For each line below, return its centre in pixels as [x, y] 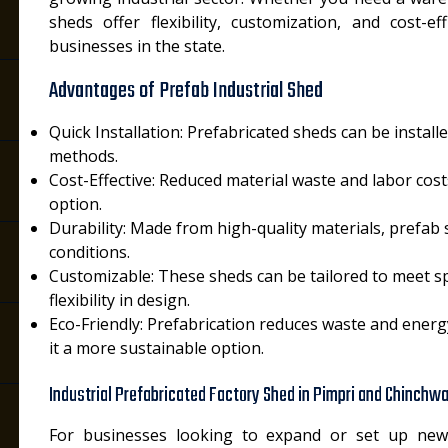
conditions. [89, 252]
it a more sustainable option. [156, 348]
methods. [83, 156]
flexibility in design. [119, 300]
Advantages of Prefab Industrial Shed [186, 91]
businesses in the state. [137, 46]
